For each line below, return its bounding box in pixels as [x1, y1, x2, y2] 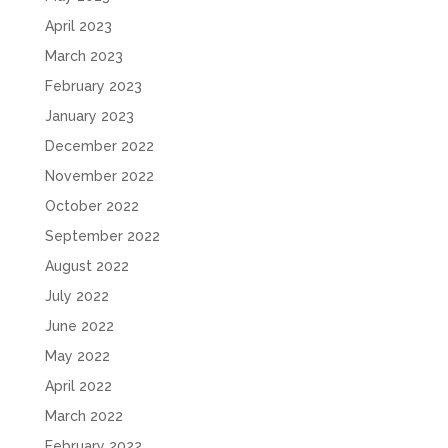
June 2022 [44, 317, 114, 334]
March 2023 [44, 47, 123, 64]
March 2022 [44, 407, 123, 424]
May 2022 [44, 347, 110, 364]
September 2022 [44, 227, 160, 244]
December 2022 [44, 137, 154, 154]
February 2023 [44, 77, 142, 94]
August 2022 [44, 257, 129, 274]
